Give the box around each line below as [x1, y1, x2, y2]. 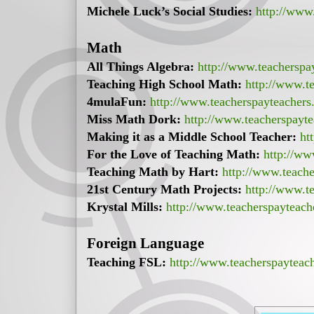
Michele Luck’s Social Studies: [87, 4, 252, 19]
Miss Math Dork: [87, 112, 181, 127]
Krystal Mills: [87, 200, 166, 214]
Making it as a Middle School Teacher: [87, 130, 296, 144]
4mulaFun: [87, 95, 146, 109]
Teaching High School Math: [87, 77, 242, 92]
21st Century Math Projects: [87, 182, 242, 197]
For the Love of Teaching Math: [87, 147, 260, 162]
